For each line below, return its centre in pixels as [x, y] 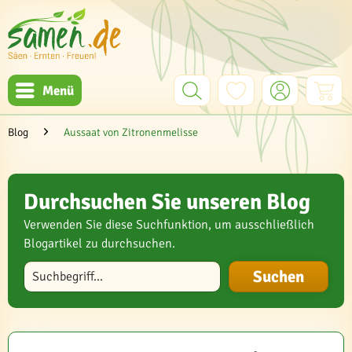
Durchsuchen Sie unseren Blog [167, 202]
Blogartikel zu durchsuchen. [99, 244]
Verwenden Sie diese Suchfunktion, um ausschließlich [169, 225]
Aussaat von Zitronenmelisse [131, 132]
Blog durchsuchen [65, 267]
